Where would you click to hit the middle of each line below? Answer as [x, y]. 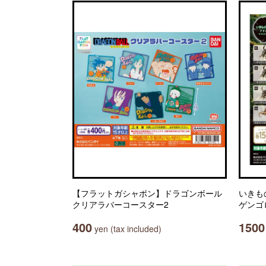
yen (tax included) [127, 229]
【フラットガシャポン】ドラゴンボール [147, 193]
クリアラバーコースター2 [121, 204]
